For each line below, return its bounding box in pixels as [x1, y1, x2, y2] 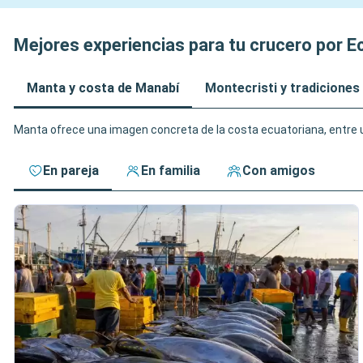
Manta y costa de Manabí [27, 80, 179, 96]
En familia [141, 163, 200, 178]
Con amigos [242, 163, 315, 178]
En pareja [43, 163, 99, 178]
